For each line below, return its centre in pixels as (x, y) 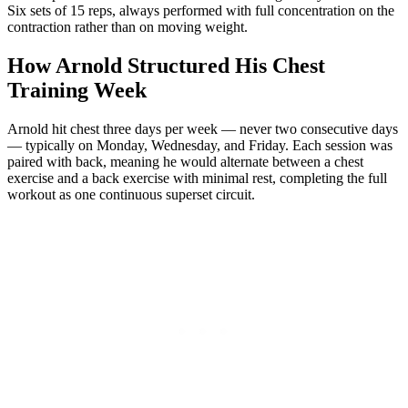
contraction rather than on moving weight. (127, 26)
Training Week (77, 90)
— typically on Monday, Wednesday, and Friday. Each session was (200, 145)
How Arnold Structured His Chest (166, 65)
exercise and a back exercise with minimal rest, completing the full (197, 178)
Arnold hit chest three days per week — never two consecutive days (203, 128)
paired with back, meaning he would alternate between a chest (185, 161)
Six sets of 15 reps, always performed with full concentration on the (201, 10)
